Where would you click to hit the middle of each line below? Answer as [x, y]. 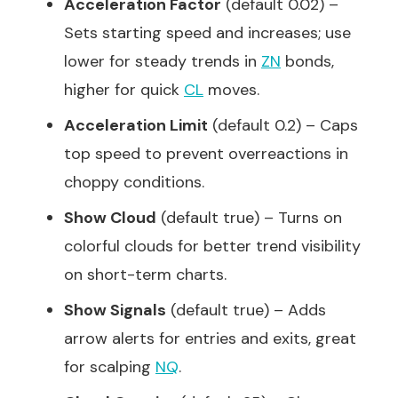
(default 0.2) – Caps [283, 125]
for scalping [110, 367]
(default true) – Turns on [249, 218]
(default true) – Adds [246, 310]
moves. [231, 90]
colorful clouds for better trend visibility [212, 246]
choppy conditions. [134, 182]
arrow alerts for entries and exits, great [210, 338]
